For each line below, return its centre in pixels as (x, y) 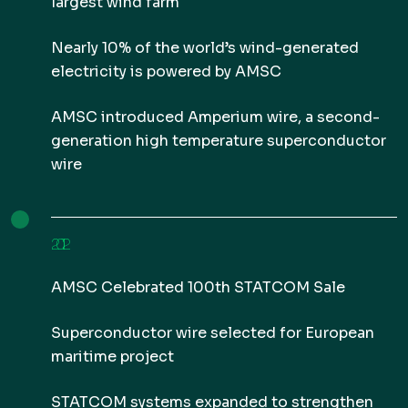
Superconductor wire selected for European (213, 333)
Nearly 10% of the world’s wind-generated (205, 48)
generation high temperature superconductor (219, 141)
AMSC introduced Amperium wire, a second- (215, 117)
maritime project (112, 357)
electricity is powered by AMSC (166, 71)
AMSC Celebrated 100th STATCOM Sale (198, 287)
